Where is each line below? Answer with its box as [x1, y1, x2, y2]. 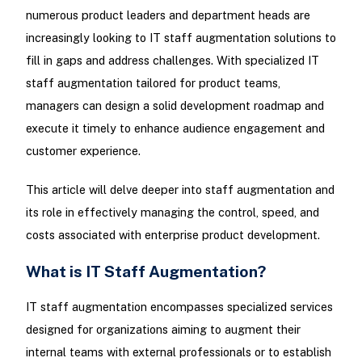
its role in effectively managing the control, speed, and [25, 204, 319, 219]
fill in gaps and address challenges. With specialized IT [25, 53, 319, 68]
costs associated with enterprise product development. [25, 227, 320, 242]
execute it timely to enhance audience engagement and [25, 121, 325, 136]
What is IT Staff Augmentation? [25, 261, 266, 280]
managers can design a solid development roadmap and [25, 99, 324, 113]
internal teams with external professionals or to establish [25, 344, 331, 359]
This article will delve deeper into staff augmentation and [25, 182, 335, 196]
